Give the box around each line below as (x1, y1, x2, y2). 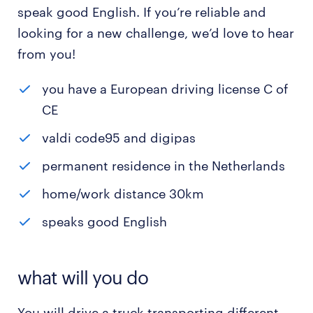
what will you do (17, 266, 148, 288)
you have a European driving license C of (42, 81, 288, 96)
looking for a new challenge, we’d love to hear (17, 25, 294, 41)
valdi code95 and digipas (42, 130, 196, 145)
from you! (17, 46, 75, 61)
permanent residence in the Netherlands (42, 158, 285, 173)
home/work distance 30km (42, 186, 204, 201)
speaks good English (42, 214, 167, 229)
